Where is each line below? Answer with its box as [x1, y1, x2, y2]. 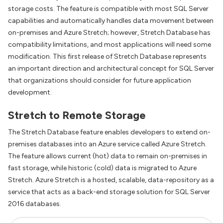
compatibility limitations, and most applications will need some [8, 40, 211, 49]
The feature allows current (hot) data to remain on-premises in [8, 152, 207, 161]
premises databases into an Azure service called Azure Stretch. [8, 140, 207, 149]
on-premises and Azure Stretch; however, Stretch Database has [8, 28, 211, 37]
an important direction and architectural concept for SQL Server [8, 64, 214, 73]
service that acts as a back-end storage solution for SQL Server [8, 188, 210, 197]
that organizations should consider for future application [8, 76, 191, 85]
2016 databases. [8, 200, 61, 209]
